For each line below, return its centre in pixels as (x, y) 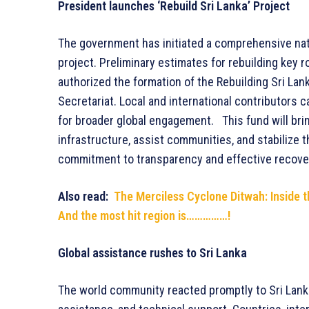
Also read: (86, 196)
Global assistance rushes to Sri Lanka (152, 252)
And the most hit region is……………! (144, 215)
